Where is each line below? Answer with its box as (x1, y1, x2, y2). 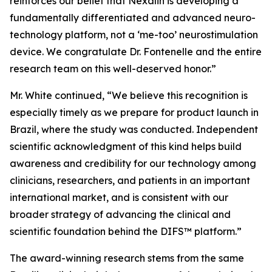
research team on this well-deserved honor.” (10, 63, 216, 75)
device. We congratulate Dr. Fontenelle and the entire (10, 46, 262, 58)
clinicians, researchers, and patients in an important (10, 174, 250, 186)
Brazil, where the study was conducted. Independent (10, 123, 258, 135)
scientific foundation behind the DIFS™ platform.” (10, 225, 242, 237)
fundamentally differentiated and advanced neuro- (10, 12, 256, 24)
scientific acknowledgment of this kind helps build (10, 140, 242, 152)
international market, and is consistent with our (10, 191, 228, 203)
